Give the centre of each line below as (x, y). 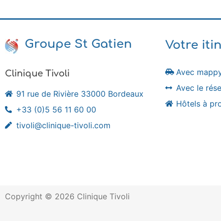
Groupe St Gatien (78, 44)
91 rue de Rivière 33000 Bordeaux (80, 93)
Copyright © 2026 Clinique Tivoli (67, 196)
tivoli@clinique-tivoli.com (63, 125)
